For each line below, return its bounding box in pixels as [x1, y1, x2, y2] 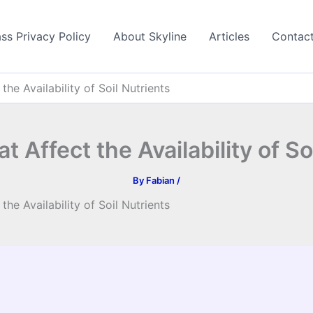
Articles [209, 29, 249, 43]
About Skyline [113, 29, 187, 43]
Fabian [146, 175, 177, 186]
